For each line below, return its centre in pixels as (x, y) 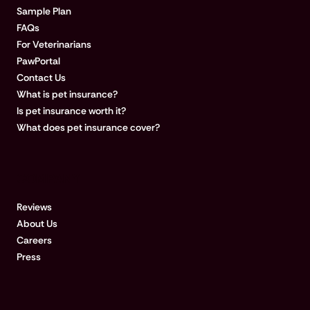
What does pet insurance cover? (88, 128)
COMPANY (48, 179)
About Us (37, 224)
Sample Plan (44, 11)
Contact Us (41, 78)
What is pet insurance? (67, 94)
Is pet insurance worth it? (71, 111)
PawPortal (38, 61)
